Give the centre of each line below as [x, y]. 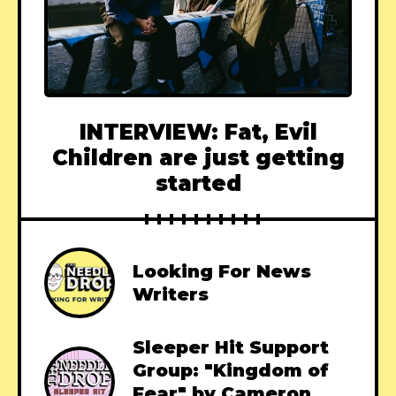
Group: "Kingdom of [231, 371]
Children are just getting [198, 158]
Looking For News [222, 272]
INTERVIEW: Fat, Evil [198, 133]
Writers [171, 295]
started [198, 184]
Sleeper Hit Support [231, 348]
